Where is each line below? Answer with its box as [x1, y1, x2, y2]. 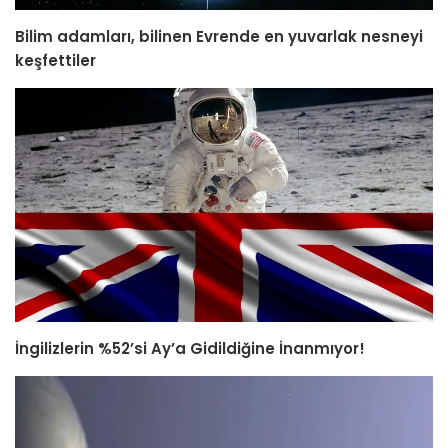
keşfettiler [15, 49, 96, 71]
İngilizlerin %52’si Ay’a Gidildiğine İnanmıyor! [15, 337, 365, 359]
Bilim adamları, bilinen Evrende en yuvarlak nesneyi [15, 25, 423, 47]
